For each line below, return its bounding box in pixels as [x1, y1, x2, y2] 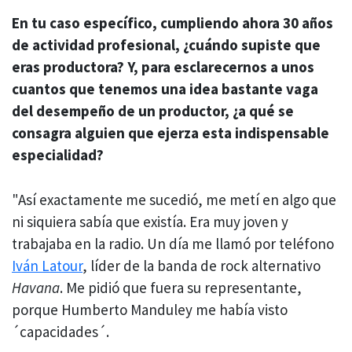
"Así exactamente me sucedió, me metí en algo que [12, 189, 336, 209]
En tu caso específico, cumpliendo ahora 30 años [12, 13, 333, 33]
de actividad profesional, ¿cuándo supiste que [12, 35, 321, 55]
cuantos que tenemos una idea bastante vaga [12, 79, 318, 99]
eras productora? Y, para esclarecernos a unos [12, 57, 314, 77]
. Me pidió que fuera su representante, [60, 277, 302, 297]
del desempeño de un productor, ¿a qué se [12, 101, 294, 121]
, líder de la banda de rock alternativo [82, 255, 321, 275]
